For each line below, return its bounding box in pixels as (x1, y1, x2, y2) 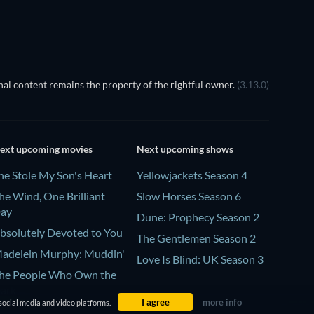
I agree (141, 296, 170, 308)
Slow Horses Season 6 (136, 189, 241, 203)
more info (202, 296, 242, 308)
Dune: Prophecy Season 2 (136, 210, 259, 224)
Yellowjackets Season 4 (136, 168, 247, 182)
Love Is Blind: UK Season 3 (136, 252, 264, 266)
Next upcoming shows (136, 143, 233, 156)
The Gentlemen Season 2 (136, 231, 256, 245)
